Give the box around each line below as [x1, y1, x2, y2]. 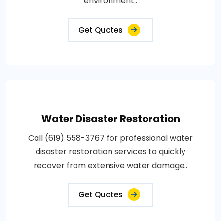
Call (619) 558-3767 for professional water [28, 132, 193, 144]
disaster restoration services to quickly [36, 146, 185, 157]
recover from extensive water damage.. [34, 159, 187, 171]
